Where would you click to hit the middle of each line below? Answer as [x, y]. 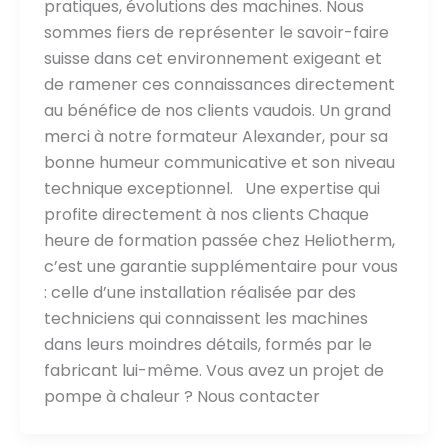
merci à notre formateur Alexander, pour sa [215, 136]
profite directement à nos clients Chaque [206, 214]
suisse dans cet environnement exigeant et [212, 58]
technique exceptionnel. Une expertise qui [211, 188]
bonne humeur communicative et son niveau [219, 162]
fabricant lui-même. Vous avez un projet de [213, 370]
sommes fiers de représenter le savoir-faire [216, 32]
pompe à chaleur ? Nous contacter [181, 396]
